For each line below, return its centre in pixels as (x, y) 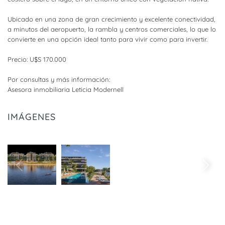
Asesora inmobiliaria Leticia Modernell (66, 89)
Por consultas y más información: (59, 79)
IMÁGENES (32, 117)
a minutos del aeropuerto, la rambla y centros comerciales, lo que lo (112, 29)
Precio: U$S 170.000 (37, 59)
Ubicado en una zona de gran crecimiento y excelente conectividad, (111, 19)
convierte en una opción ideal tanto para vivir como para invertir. (107, 39)
